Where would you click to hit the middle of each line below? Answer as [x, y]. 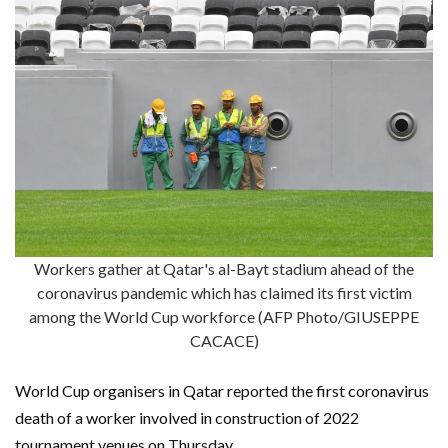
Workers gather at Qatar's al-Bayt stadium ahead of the [224, 268]
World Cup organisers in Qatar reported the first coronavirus [222, 390]
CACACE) [224, 340]
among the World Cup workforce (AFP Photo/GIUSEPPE [224, 316]
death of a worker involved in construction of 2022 [187, 417]
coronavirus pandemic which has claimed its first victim [224, 292]
